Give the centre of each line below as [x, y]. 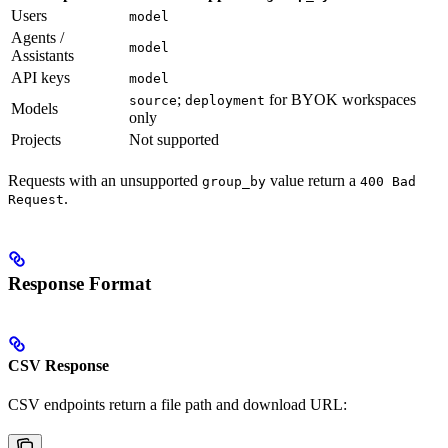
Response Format [79, 284]
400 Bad [388, 182]
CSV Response [58, 365]
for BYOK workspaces [340, 100]
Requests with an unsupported [105, 181]
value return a [313, 181]
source [153, 101]
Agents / [37, 38]
